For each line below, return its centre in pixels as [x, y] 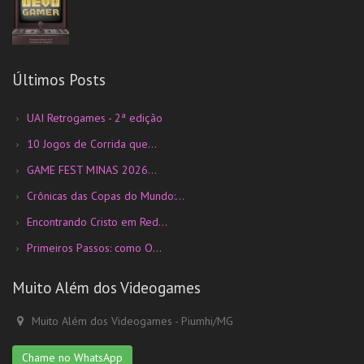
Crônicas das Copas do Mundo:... [106, 196]
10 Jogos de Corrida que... [92, 144]
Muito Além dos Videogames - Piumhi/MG [130, 321]
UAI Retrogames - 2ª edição [95, 118]
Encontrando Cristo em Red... [97, 222]
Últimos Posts [59, 80]
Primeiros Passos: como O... [94, 248]
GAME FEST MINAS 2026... [92, 170]
